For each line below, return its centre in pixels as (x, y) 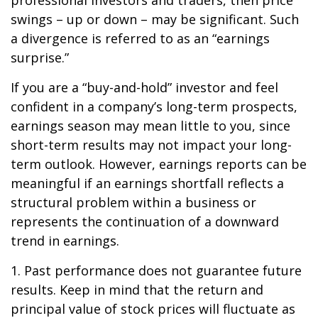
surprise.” (40, 57)
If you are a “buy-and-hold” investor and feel (144, 87)
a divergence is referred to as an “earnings (140, 38)
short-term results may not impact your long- (151, 145)
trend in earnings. (65, 241)
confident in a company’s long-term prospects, (154, 106)
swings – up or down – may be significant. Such (155, 19)
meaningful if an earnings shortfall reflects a (147, 183)
